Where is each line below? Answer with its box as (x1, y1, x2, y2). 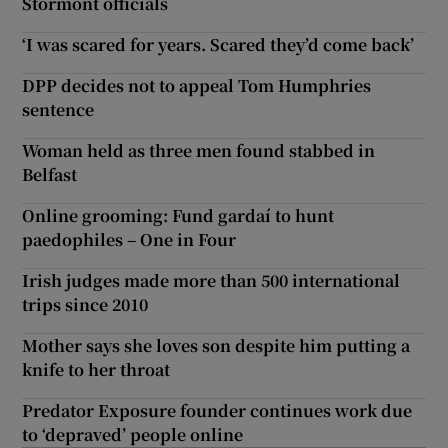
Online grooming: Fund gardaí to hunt (22, 203, 335, 227)
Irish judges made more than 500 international (22, 268, 401, 292)
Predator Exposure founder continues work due (22, 398, 413, 422)
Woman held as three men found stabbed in (22, 138, 376, 162)
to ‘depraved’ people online (22, 422, 244, 446)
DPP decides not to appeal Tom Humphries (22, 73, 372, 97)
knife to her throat (22, 357, 171, 381)
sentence (22, 97, 95, 121)
